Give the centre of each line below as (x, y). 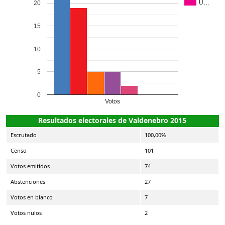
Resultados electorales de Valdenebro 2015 (112, 120)
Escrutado (24, 135)
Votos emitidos (30, 166)
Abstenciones (28, 181)
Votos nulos (26, 212)
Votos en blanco (32, 197)
